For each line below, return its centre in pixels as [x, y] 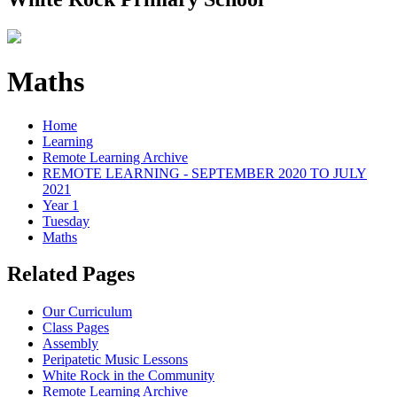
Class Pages [76, 328]
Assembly [70, 344]
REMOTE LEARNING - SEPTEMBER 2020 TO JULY [205, 173]
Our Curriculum [87, 312]
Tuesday [66, 221]
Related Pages [71, 274]
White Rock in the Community [128, 376]
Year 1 [61, 205]
